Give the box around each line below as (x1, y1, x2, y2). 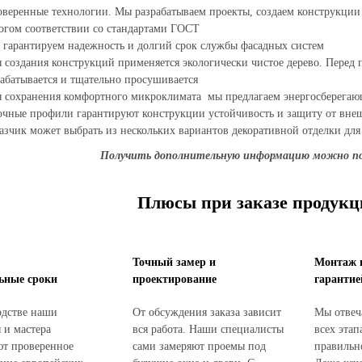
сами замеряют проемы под (133, 340, 266, 352)
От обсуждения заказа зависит (133, 306, 281, 318)
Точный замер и (133, 256, 216, 268)
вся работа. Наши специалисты (133, 323, 284, 335)
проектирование (133, 273, 217, 285)
